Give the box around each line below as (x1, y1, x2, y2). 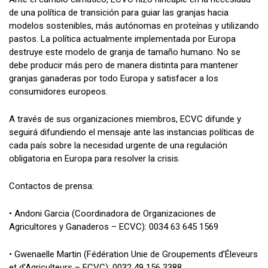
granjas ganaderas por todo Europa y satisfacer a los (9, 73, 218, 84)
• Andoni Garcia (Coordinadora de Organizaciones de (9, 208, 216, 219)
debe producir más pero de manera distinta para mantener (9, 60, 238, 71)
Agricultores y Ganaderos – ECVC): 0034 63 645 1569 (9, 221, 218, 232)
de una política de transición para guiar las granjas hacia (9, 7, 229, 18)
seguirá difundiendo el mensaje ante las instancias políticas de (9, 127, 254, 138)
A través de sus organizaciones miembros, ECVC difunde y (9, 114, 241, 124)
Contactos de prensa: (9, 181, 94, 191)
